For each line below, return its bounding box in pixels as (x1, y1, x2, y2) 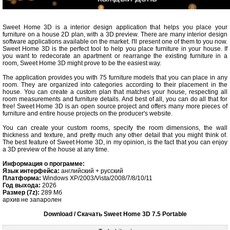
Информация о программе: (3, 160, 85, 167)
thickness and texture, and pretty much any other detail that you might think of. (3, 131, 227, 139)
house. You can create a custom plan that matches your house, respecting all (3, 88, 227, 95)
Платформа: (3, 174, 41, 182)
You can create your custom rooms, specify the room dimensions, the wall (3, 124, 227, 131)
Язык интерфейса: (3, 167, 60, 175)
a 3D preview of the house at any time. (3, 145, 109, 153)
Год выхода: (3, 181, 41, 189)
